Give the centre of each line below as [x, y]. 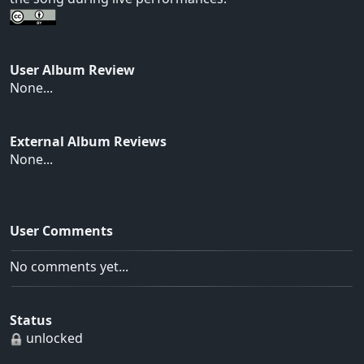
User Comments [61, 231]
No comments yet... [69, 267]
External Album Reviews [88, 142]
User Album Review [72, 70]
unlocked [53, 338]
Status [31, 321]
